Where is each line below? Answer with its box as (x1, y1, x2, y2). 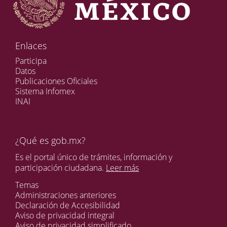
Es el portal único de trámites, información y (15, 151, 172, 163)
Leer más (106, 162, 139, 173)
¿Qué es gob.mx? (15, 134, 86, 147)
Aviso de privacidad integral (15, 209, 115, 221)
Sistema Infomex (15, 86, 75, 97)
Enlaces (15, 39, 47, 52)
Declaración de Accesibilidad (15, 199, 120, 211)
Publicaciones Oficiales (15, 75, 97, 87)
